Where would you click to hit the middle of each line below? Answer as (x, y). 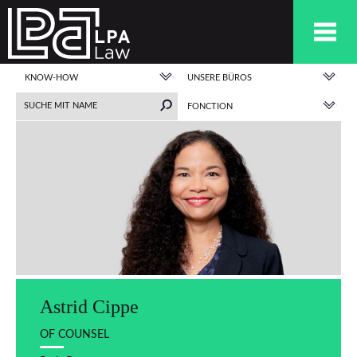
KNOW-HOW (51, 78)
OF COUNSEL (75, 334)
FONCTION (210, 106)
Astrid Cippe (89, 306)
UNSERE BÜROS (220, 78)
